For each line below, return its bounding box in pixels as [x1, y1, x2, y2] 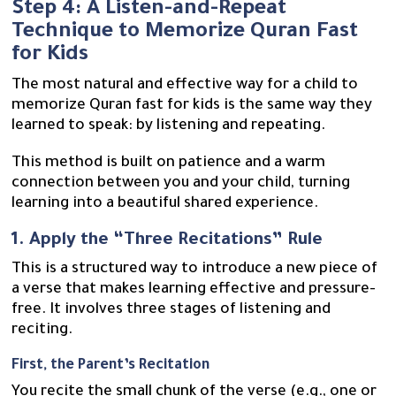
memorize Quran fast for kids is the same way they [11, 97, 373, 115]
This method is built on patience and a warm [11, 155, 326, 172]
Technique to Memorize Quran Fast [11, 20, 359, 44]
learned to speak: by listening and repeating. [11, 118, 330, 135]
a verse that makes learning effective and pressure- [11, 281, 377, 299]
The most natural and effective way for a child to [11, 77, 359, 95]
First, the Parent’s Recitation [11, 357, 210, 374]
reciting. [11, 322, 73, 339]
